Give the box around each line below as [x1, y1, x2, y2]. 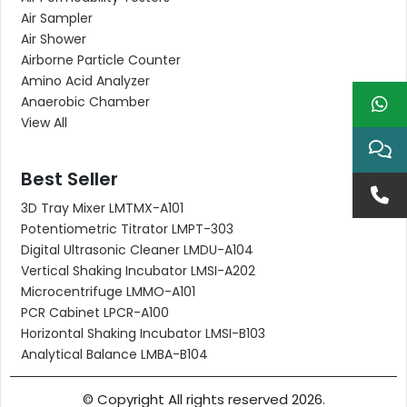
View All [21, 114, 67, 132]
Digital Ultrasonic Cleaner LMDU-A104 [21, 241, 253, 259]
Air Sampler [21, 9, 93, 27]
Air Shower [21, 30, 86, 48]
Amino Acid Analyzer [21, 72, 150, 90]
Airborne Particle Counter [21, 51, 181, 69]
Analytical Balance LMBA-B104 [21, 345, 208, 363]
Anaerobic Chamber [21, 93, 150, 111]
